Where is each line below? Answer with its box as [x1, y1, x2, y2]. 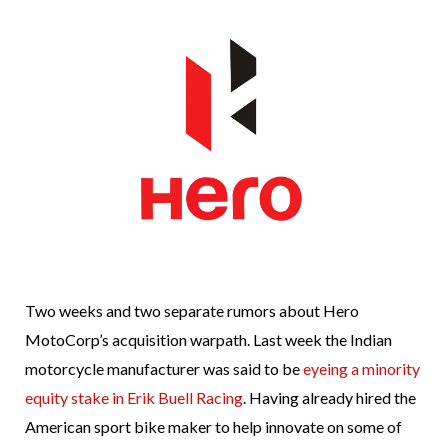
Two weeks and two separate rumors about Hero [25, 301, 359, 321]
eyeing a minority [303, 359, 420, 379]
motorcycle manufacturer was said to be [25, 359, 303, 379]
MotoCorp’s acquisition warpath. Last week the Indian [25, 330, 392, 350]
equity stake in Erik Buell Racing [25, 388, 243, 408]
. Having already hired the [243, 388, 416, 408]
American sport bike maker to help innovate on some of [25, 417, 402, 437]
